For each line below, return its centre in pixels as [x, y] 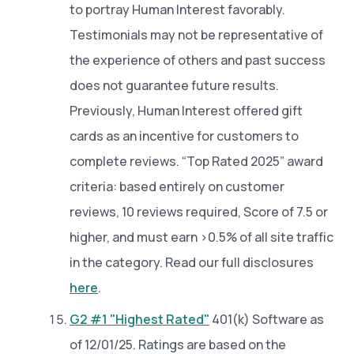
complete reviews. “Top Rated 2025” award [196, 161]
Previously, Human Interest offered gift [186, 110]
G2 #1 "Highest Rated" [139, 319]
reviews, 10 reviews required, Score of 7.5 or [199, 211]
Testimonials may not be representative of [196, 34]
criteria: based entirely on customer [177, 186]
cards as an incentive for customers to [184, 136]
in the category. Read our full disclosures [192, 262]
